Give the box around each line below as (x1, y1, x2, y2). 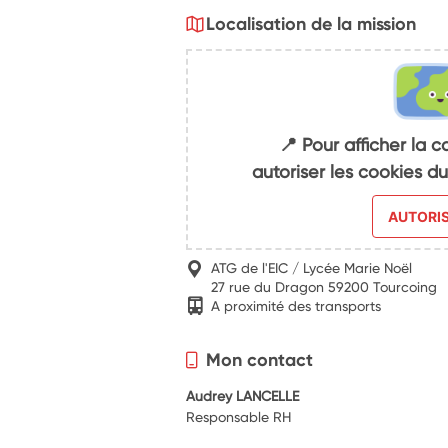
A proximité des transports (211, 296, 382, 314)
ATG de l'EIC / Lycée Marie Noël (211, 259, 413, 277)
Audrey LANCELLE (186, 386, 300, 404)
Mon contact (206, 347, 314, 371)
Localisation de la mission (206, 12, 417, 35)
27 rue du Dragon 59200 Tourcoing (211, 278, 438, 296)
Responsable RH (186, 407, 292, 425)
